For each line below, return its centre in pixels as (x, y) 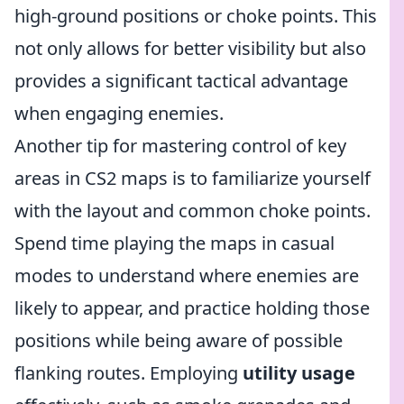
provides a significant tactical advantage (181, 81)
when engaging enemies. (119, 113)
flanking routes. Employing (129, 373)
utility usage (299, 373)
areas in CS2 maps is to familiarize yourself (193, 178)
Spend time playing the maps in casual (174, 243)
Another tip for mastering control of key (180, 146)
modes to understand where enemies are (187, 275)
